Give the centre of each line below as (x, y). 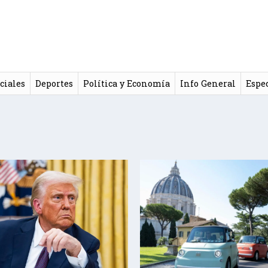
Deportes (54, 83)
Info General (208, 83)
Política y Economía (126, 83)
